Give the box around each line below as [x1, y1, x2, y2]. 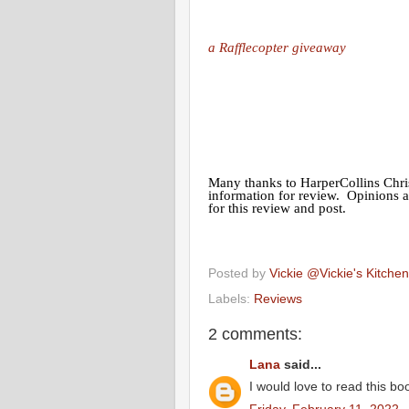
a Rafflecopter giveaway [208, 40, 346, 56]
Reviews [254, 292, 302, 307]
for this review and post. [208, 200, 346, 215]
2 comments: [208, 325, 302, 344]
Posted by [208, 267, 269, 281]
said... [280, 357, 321, 372]
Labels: [208, 292, 254, 307]
